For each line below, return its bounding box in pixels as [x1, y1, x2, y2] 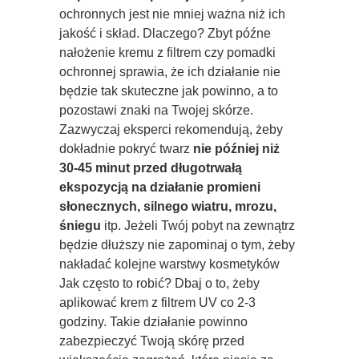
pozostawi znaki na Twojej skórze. [59, 103, 253, 117]
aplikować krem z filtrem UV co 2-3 [59, 295, 256, 309]
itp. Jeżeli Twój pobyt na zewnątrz [101, 218, 295, 232]
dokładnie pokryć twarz [59, 141, 193, 155]
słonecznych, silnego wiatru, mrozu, [59, 199, 276, 213]
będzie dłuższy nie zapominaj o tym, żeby [59, 237, 295, 252]
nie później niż [193, 141, 280, 155]
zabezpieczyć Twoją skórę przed [59, 333, 244, 348]
